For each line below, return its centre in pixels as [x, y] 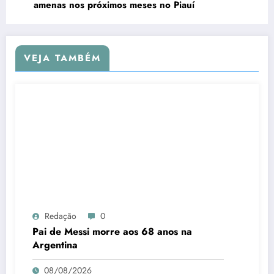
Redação [61, 216]
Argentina [55, 245]
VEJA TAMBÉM [62, 58]
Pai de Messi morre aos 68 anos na [112, 232]
